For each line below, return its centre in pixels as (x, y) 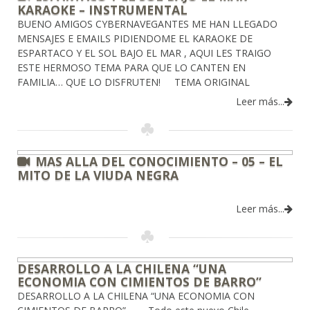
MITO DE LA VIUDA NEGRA (98, 175)
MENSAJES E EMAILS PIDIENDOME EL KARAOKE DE (135, 39)
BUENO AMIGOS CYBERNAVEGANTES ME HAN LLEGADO (147, 24)
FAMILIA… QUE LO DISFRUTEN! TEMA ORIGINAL (139, 82)
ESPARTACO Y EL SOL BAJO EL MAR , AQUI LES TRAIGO (144, 53)
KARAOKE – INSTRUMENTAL (102, 10)
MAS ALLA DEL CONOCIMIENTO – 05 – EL (159, 162)
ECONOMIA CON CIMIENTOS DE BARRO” (139, 282)
